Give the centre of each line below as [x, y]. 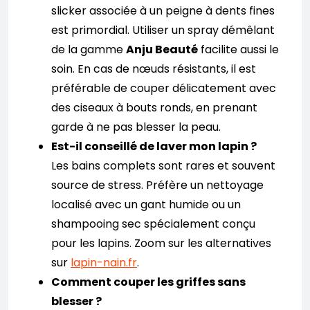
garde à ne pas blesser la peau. [136, 127]
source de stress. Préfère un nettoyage [157, 185]
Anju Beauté [162, 49]
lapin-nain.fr [104, 262]
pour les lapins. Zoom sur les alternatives [161, 243]
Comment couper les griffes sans [148, 282]
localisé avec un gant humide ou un [146, 204]
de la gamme [89, 49]
